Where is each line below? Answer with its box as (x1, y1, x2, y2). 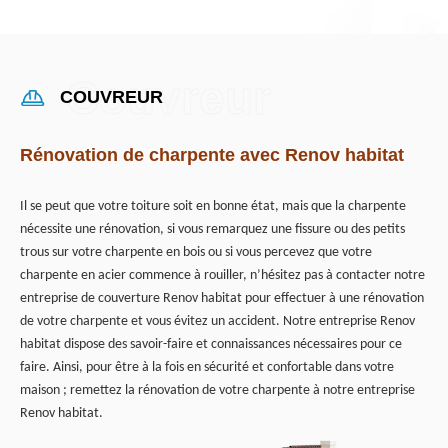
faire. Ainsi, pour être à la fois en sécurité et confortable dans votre (20, 360, 394, 376)
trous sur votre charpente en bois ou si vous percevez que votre (20, 245, 372, 261)
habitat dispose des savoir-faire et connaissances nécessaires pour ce (20, 337, 402, 353)
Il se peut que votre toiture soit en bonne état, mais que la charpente (20, 199, 406, 215)
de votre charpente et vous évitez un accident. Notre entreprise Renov (20, 314, 415, 330)
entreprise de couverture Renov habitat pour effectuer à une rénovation (20, 291, 424, 307)
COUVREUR (60, 87, 163, 108)
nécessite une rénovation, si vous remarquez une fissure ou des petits (20, 222, 405, 238)
